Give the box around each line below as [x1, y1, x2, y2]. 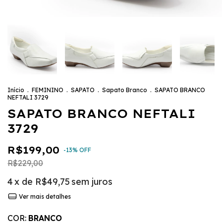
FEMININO [32, 86, 63, 94]
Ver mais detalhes [17, 193, 71, 201]
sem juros [71, 175, 112, 187]
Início [7, 86, 24, 94]
